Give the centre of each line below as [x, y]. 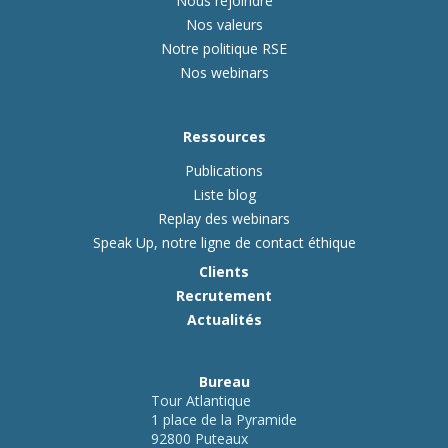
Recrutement [224, 295]
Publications [224, 170]
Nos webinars [224, 72]
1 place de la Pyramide [224, 419]
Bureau [224, 381]
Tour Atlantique [201, 400]
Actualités [224, 319]
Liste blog [224, 194]
